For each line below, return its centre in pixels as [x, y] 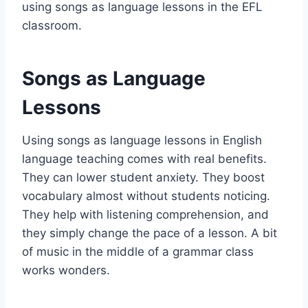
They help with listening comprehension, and [145, 214]
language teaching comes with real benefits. [144, 158]
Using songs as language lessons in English [142, 140]
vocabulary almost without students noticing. [146, 196]
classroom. [52, 25]
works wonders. [66, 270]
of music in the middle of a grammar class [138, 251]
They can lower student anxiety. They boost [143, 177]
